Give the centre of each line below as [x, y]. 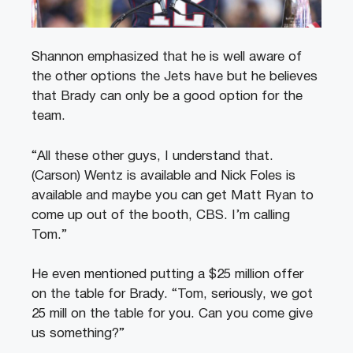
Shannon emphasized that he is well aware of [167, 58]
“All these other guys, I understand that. [152, 156]
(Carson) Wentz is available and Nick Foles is [163, 176]
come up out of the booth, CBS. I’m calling [161, 215]
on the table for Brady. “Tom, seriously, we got [172, 295]
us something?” [78, 334]
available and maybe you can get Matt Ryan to [173, 195]
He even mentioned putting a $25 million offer [167, 275]
